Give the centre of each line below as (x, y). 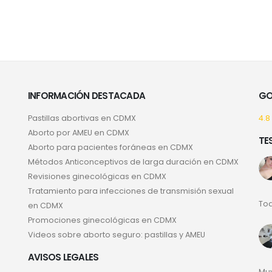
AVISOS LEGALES (63, 257)
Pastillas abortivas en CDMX (82, 118)
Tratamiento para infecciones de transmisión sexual (131, 191)
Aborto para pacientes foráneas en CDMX (110, 148)
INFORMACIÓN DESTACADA (87, 96)
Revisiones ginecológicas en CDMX (97, 177)
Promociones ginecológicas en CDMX (102, 220)
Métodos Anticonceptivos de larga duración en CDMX (133, 162)
